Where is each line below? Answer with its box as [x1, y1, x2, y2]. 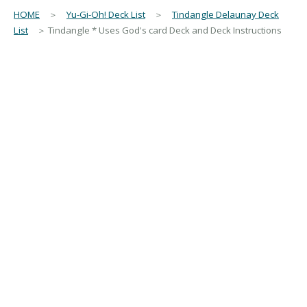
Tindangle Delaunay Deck [172, 8, 279, 21]
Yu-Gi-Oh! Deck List [66, 8, 145, 21]
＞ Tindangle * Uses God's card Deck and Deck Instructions [28, 24, 282, 37]
